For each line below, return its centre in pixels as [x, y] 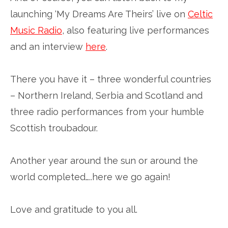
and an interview [48, 47]
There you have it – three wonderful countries [111, 79]
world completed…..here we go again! [90, 177]
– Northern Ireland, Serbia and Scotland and [106, 95]
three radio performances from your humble [107, 112]
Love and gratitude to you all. [74, 209]
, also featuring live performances [136, 30]
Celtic [200, 14]
